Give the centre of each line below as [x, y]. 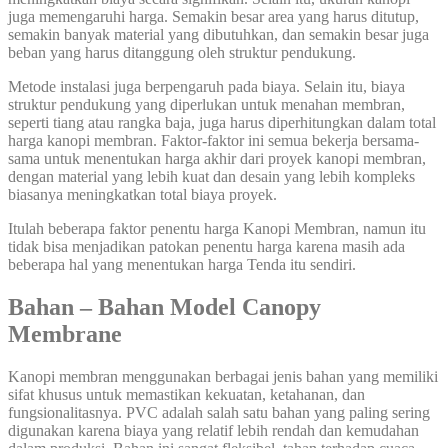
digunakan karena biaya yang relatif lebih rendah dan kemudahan [213, 430]
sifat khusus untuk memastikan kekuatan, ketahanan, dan [186, 394]
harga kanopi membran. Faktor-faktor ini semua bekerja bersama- [213, 140]
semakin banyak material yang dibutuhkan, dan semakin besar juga [218, 34]
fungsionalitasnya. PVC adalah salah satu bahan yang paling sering [219, 412]
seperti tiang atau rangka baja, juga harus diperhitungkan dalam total [222, 122]
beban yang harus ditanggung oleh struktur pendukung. [182, 52]
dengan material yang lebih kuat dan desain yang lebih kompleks [211, 176]
